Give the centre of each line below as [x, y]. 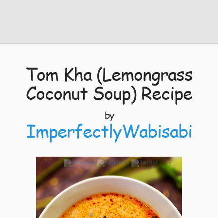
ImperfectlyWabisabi [109, 131]
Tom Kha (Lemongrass [109, 74]
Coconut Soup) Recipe [109, 93]
